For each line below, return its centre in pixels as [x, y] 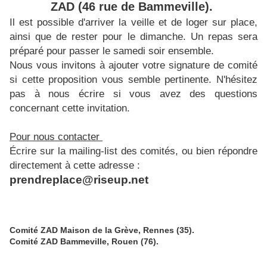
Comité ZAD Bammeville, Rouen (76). [84, 241]
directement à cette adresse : [75, 165]
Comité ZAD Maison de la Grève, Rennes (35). [102, 230]
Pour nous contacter [56, 136]
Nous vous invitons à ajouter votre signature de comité [133, 65]
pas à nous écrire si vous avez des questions [133, 94]
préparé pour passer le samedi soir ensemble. [112, 51]
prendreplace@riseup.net [79, 180]
